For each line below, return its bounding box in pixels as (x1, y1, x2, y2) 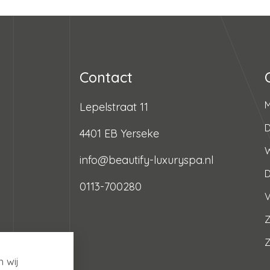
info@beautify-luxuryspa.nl (79, 152, 213, 167)
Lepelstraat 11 (79, 99, 148, 114)
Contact (79, 67, 133, 86)
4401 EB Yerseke (79, 126, 159, 140)
